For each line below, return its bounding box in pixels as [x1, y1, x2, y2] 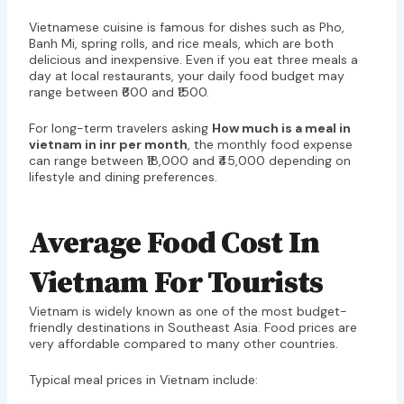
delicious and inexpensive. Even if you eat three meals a [28, 50, 358, 68]
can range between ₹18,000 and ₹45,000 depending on [28, 152, 351, 170]
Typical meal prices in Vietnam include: [28, 371, 258, 388]
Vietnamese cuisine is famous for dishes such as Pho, [28, 18, 344, 35]
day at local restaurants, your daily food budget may [28, 67, 344, 84]
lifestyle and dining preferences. [28, 169, 217, 186]
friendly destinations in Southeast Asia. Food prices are [28, 318, 357, 335]
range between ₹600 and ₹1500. [28, 83, 209, 100]
